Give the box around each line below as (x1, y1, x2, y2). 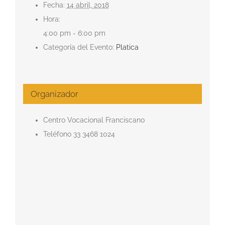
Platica (116, 43, 139, 51)
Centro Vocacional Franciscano (43, 116, 145, 124)
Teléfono (43, 130, 73, 138)
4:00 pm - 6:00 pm (43, 29, 105, 37)
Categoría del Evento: (43, 43, 114, 51)
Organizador (30, 88, 78, 99)
